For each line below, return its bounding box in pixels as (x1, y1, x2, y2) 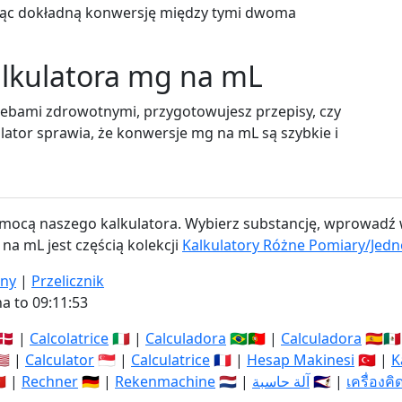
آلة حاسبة (252, 371, 310, 391)
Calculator (25, 350, 94, 370)
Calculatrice (131, 350, 210, 370)
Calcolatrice (30, 328, 109, 348)
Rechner (22, 371, 78, 391)
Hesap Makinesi (247, 350, 354, 370)
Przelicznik (31, 271, 104, 291)
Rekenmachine (115, 371, 215, 391)
